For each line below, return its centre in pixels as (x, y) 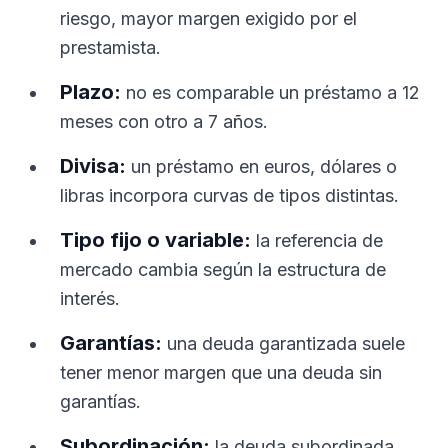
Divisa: (93, 166)
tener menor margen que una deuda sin (221, 372)
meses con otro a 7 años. (164, 121)
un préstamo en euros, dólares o (261, 166)
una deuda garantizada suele (283, 343)
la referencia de (317, 240)
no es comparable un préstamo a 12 (270, 92)
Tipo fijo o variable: (155, 240)
